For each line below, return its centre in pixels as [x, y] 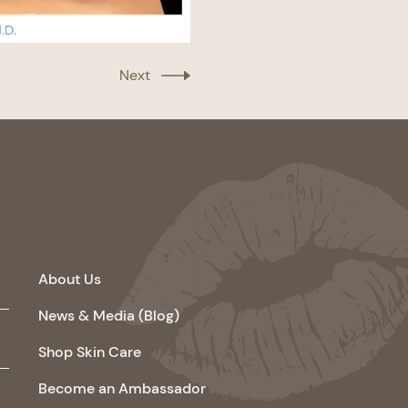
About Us [70, 279]
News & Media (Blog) [109, 315]
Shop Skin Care [90, 352]
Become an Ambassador [122, 388]
